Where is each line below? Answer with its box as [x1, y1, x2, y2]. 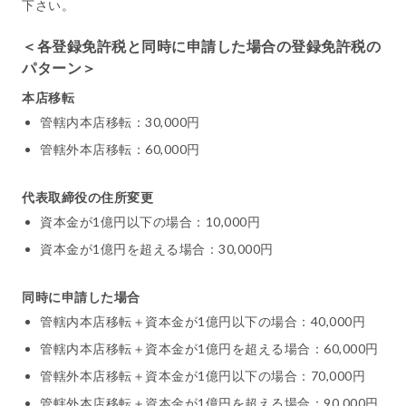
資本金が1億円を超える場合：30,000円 [40, 241, 274, 257]
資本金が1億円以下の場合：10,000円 [40, 214, 260, 230]
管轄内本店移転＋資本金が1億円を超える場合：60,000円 [40, 341, 379, 357]
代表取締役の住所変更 [22, 189, 153, 206]
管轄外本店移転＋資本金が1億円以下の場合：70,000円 [40, 368, 365, 384]
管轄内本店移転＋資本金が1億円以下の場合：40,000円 [40, 314, 365, 330]
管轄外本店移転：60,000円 [40, 141, 200, 158]
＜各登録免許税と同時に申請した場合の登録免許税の [22, 37, 381, 55]
